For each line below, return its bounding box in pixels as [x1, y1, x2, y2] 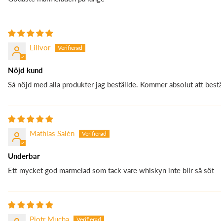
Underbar [8, 151, 40, 161]
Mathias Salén [30, 129, 74, 138]
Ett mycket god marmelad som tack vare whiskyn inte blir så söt [8, 166, 214, 175]
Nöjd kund [8, 66, 43, 75]
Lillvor [30, 43, 50, 52]
